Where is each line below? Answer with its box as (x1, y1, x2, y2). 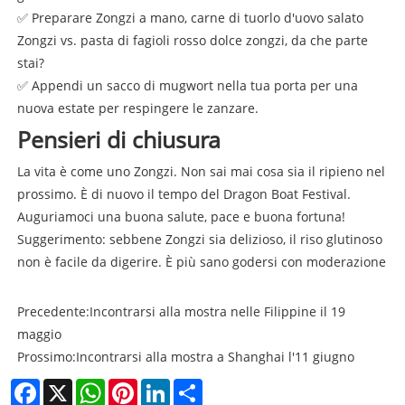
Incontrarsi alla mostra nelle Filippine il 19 (89, 302, 345, 320)
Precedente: (16, 302, 89, 320)
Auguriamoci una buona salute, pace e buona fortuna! (16, 207, 345, 225)
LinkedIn (170, 377, 221, 395)
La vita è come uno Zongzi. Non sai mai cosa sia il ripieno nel (16, 162, 385, 180)
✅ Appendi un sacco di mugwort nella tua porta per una (16, 76, 358, 94)
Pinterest (137, 377, 192, 395)
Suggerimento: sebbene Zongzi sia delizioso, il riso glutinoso (16, 230, 382, 248)
